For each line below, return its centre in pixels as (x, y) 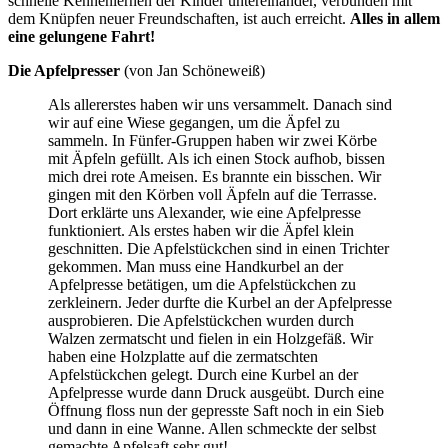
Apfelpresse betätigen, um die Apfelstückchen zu (202, 284)
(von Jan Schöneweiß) (192, 70)
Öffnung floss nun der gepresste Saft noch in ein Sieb (216, 410)
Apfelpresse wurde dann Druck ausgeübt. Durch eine (216, 392)
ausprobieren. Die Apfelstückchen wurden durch (201, 320)
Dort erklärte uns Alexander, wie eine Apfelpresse (204, 212)
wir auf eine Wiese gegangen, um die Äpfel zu (194, 122)
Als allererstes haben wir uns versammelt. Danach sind (220, 104)
